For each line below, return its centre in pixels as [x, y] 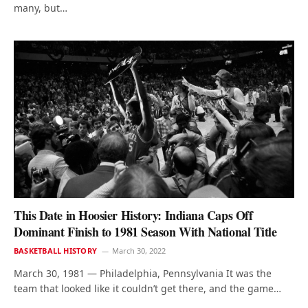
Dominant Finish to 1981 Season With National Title [145, 232]
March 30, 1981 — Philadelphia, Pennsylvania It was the [143, 274]
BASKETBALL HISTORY [55, 251]
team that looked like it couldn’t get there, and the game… [147, 289]
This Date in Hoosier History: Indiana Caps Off [133, 216]
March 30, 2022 [139, 251]
